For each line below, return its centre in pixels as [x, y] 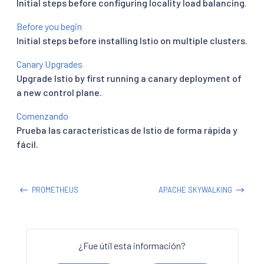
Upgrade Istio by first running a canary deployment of [129, 78]
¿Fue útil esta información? [132, 245]
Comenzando [42, 115]
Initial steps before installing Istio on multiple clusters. [132, 40]
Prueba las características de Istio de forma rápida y [127, 130]
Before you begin [49, 26]
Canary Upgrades [49, 64]
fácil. [27, 144]
